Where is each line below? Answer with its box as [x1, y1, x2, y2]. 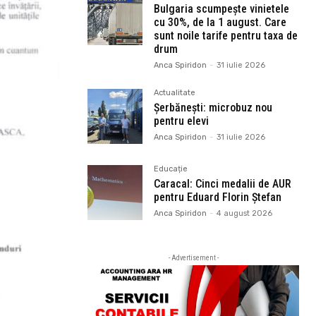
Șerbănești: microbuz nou [154, 101, 272, 115]
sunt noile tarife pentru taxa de [154, 29, 298, 43]
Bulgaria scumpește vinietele [154, 2, 289, 16]
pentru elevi [154, 114, 209, 128]
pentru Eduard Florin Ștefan [154, 190, 281, 205]
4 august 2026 [217, 209, 272, 219]
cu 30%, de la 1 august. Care [154, 16, 286, 30]
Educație [154, 164, 188, 174]
